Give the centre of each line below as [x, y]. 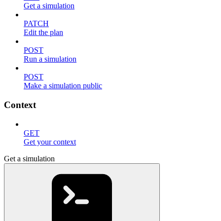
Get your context [50, 142]
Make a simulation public [63, 86]
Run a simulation [50, 59]
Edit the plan [43, 33]
